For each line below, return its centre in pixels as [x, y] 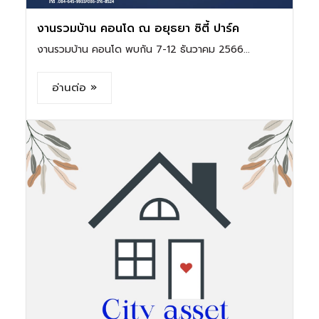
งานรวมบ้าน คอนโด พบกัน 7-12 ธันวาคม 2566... [144, 49]
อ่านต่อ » [75, 87]
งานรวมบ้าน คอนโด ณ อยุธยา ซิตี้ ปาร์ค [138, 28]
